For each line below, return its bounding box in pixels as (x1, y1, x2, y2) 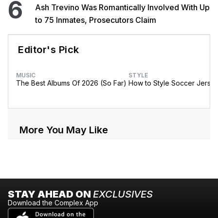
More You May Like (19, 124, 108, 136)
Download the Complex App (8, 199, 98, 207)
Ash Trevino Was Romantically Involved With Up (35, 2, 210, 13)
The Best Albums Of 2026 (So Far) (16, 79, 127, 88)
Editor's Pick (18, 44, 79, 56)
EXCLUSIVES (93, 188, 153, 200)
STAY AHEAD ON (8, 188, 93, 200)
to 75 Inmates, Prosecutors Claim (35, 15, 156, 25)
